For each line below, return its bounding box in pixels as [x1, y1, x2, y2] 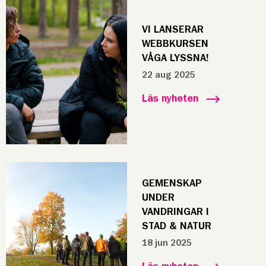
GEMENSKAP [141, 178, 202, 189]
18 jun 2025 [141, 238, 192, 248]
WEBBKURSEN [141, 39, 208, 49]
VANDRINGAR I [141, 207, 209, 217]
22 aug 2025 [141, 70, 195, 80]
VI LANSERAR [141, 24, 204, 35]
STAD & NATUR [141, 221, 211, 232]
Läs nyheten [141, 94, 198, 104]
